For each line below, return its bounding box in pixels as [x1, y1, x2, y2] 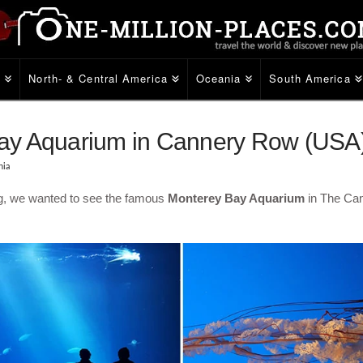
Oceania [195, 70, 241, 86]
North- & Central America [28, 70, 168, 86]
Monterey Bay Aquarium [167, 191, 305, 205]
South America [269, 70, 351, 86]
